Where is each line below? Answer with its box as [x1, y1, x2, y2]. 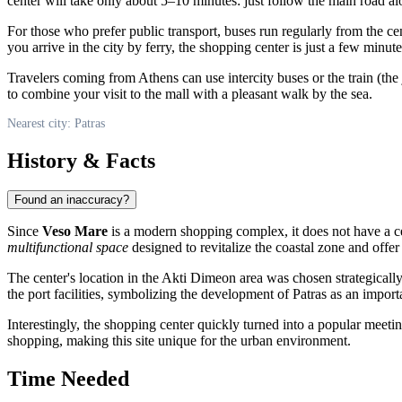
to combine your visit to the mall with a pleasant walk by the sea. [7, 85, 372, 101]
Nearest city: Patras [7, 116, 105, 130]
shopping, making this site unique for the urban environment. [7, 333, 351, 349]
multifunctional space [7, 240, 128, 256]
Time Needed [7, 367, 129, 391]
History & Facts [7, 148, 155, 172]
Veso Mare [42, 223, 108, 240]
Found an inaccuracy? [14, 193, 129, 207]
